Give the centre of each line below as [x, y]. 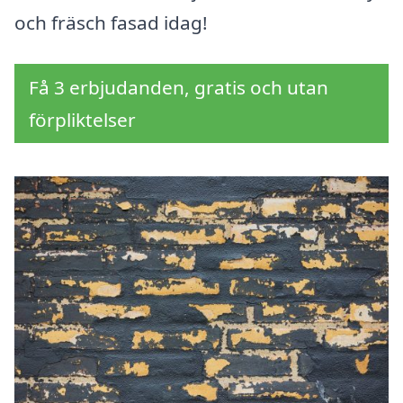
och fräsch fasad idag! [111, 23]
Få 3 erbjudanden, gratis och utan [179, 88]
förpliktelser [82, 120]
